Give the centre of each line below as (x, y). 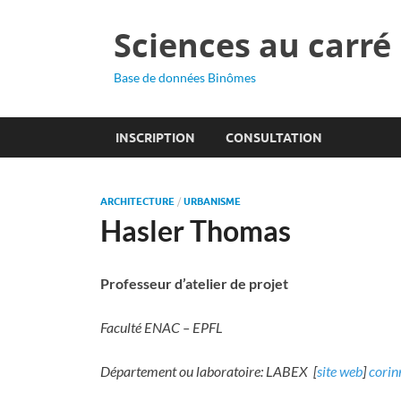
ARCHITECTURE (137, 201)
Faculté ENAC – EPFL (162, 327)
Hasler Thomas (196, 230)
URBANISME (212, 201)
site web (340, 371)
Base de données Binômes (185, 77)
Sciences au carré (252, 45)
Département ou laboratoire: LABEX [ (209, 371)
